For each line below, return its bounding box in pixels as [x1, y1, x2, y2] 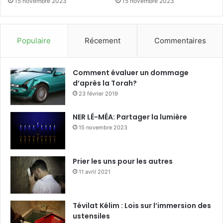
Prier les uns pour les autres [73, 156, 173, 166]
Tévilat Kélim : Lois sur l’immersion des [73, 200, 211, 211]
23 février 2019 [79, 90, 118, 97]
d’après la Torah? [73, 78, 137, 88]
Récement [85, 35, 120, 45]
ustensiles [73, 211, 110, 221]
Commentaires [154, 35, 206, 45]
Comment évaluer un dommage [73, 67, 189, 78]
